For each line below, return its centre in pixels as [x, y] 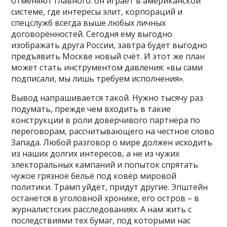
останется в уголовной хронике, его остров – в [105, 198]
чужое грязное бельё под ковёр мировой [94, 176]
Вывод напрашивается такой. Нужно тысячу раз [107, 98]
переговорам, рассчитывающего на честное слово [113, 131]
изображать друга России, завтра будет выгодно [109, 45]
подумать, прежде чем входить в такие [91, 109]
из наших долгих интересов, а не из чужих [96, 154]
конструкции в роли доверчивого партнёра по [106, 120]
